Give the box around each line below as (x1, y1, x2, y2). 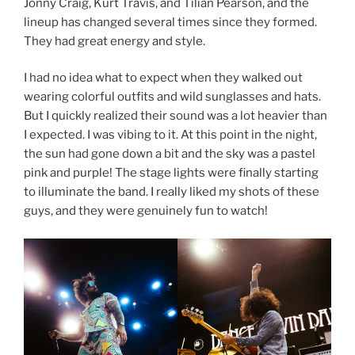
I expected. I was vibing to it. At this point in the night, (24, 128, 317, 143)
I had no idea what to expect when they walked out (24, 71, 303, 86)
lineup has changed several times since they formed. (24, 14, 317, 29)
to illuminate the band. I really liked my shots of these (24, 185, 319, 200)
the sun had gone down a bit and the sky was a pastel (24, 147, 315, 162)
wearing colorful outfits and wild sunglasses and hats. (24, 90, 321, 105)
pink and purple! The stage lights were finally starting (24, 166, 319, 181)
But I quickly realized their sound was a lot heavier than (24, 109, 327, 124)
